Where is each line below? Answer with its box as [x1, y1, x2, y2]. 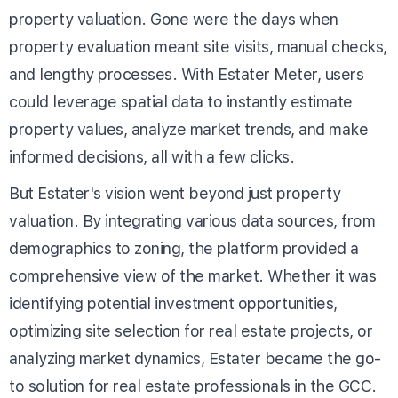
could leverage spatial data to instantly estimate [9, 92, 353, 111]
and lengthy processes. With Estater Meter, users [9, 64, 363, 84]
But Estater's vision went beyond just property [9, 183, 340, 203]
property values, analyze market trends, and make [9, 119, 368, 139]
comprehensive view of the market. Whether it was [9, 266, 376, 285]
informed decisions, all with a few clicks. [9, 147, 294, 166]
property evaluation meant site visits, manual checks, [9, 36, 387, 56]
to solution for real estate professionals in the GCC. [9, 376, 377, 395]
